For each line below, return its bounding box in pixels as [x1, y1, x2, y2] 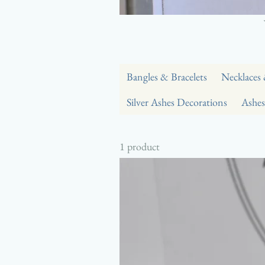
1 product [119, 140, 160, 153]
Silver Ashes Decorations [127, 95, 227, 109]
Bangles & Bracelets [127, 70, 207, 83]
